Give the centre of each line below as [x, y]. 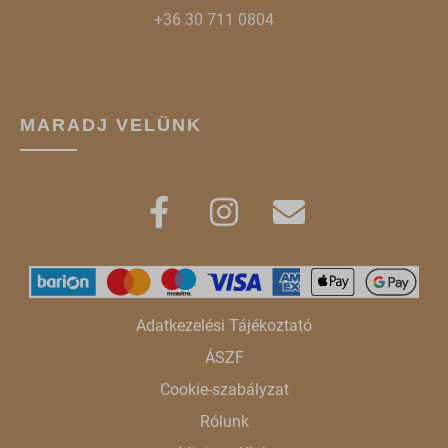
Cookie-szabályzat [224, 389]
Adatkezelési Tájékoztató [224, 325]
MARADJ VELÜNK [111, 124]
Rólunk [224, 421]
